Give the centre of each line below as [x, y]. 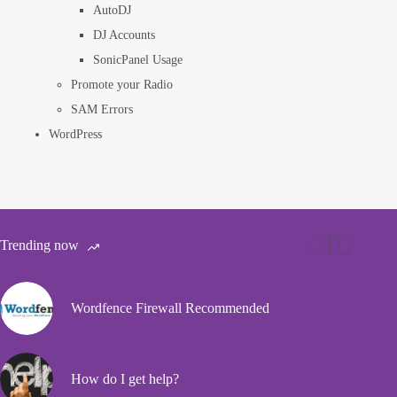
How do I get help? [125, 378]
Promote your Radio [122, 84]
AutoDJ [112, 10]
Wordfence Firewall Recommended [170, 307]
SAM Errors [102, 109]
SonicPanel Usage [138, 59]
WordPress [75, 134]
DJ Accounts [124, 35]
